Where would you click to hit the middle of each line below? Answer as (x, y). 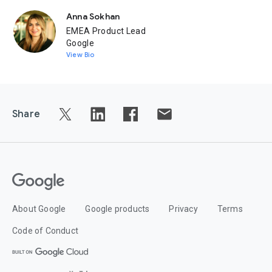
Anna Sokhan (93, 16)
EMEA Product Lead (106, 31)
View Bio (80, 55)
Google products (117, 209)
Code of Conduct (45, 231)
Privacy (183, 209)
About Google (39, 209)
